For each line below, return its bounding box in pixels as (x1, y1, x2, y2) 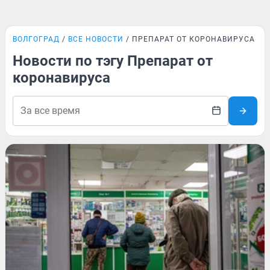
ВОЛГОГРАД (13, 35, 60, 43)
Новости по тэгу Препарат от (13, 52, 213, 69)
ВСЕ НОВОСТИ (68, 35, 124, 43)
